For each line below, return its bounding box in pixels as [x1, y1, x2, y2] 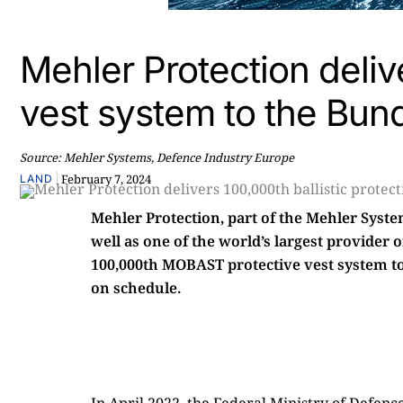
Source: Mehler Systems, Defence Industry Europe [20, 149, 294, 166]
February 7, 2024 [60, 170, 151, 187]
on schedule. [91, 278, 182, 298]
